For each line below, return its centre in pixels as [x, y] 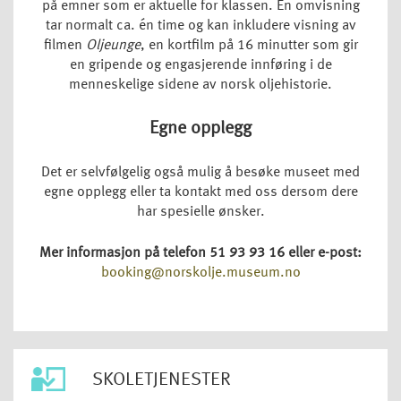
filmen [63, 46]
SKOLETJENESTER [161, 380]
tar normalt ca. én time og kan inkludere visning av [200, 26]
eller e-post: [325, 254]
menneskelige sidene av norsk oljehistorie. [200, 85]
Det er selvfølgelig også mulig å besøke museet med [200, 173]
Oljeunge [111, 46]
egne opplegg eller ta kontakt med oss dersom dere [200, 193]
